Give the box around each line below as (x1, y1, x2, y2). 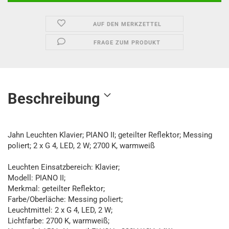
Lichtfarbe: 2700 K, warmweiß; (8, 216, 109, 225)
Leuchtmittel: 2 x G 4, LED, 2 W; (8, 205, 112, 215)
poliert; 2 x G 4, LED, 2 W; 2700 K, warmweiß (8, 141, 155, 150)
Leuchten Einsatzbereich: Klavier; (8, 163, 120, 172)
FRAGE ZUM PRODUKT (94, 39, 161, 46)
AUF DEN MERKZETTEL (93, 21, 162, 28)
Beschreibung (8, 90, 100, 107)
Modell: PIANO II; (8, 173, 65, 182)
